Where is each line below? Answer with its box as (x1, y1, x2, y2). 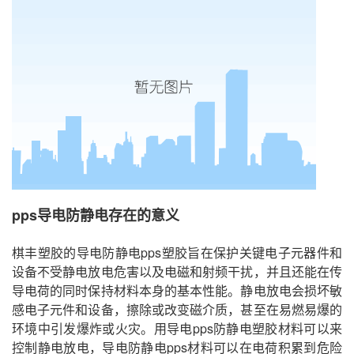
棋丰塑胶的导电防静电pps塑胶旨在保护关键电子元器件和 (12, 243, 342, 262)
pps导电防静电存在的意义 (12, 205, 179, 226)
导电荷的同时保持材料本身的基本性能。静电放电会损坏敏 (12, 281, 342, 300)
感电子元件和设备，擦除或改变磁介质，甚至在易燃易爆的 (12, 300, 342, 319)
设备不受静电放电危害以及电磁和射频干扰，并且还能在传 (12, 262, 342, 281)
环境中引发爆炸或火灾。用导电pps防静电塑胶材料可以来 (12, 319, 342, 338)
